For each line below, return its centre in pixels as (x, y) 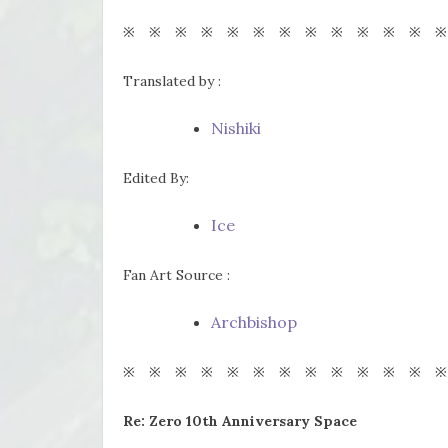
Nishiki (236, 127)
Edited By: (156, 177)
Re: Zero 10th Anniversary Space (240, 420)
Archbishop (254, 321)
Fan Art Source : (176, 274)
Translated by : (172, 80)
